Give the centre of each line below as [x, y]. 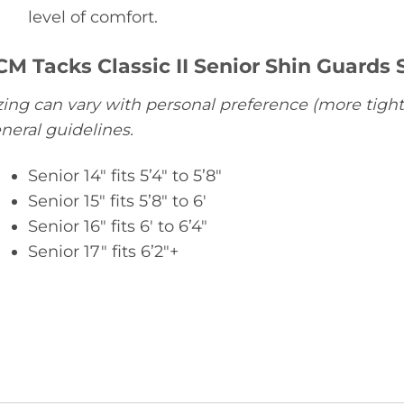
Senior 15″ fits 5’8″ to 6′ [117, 201]
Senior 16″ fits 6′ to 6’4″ [117, 226]
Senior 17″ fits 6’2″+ [103, 252]
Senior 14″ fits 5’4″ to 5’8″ [124, 176]
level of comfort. [92, 17]
